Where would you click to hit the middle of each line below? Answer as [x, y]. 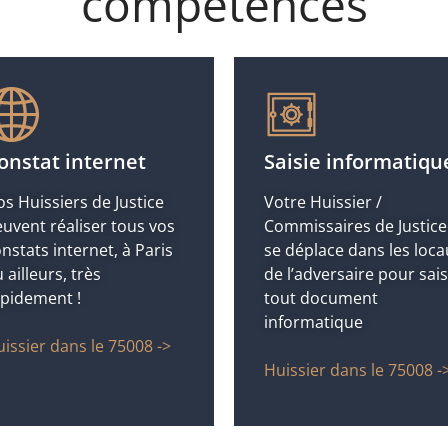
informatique [313, 322]
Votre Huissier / [323, 202]
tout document [321, 298]
